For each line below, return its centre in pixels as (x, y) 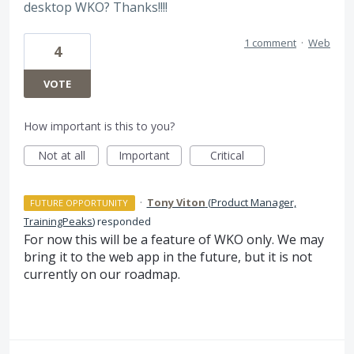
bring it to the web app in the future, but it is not (168, 257)
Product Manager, (253, 203)
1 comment (270, 43)
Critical (227, 156)
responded (123, 222)
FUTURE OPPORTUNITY (79, 203)
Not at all (61, 156)
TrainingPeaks (58, 222)
